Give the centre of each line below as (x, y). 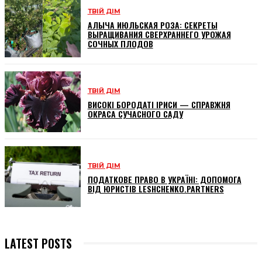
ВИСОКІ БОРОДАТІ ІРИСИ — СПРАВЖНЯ (159, 105)
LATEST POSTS (38, 243)
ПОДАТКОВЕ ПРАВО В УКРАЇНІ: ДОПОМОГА (164, 179)
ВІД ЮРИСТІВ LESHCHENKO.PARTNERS (156, 188)
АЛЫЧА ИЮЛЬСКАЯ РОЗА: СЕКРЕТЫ (152, 25)
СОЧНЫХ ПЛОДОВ (120, 44)
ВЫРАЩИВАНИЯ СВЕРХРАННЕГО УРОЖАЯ (159, 35)
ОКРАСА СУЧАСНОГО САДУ (135, 114)
